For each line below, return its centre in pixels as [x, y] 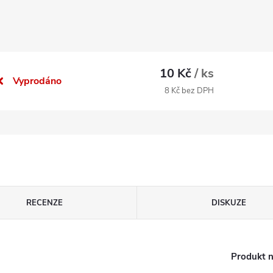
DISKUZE [229, 203]
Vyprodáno [37, 81]
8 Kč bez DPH [189, 91]
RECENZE [44, 203]
